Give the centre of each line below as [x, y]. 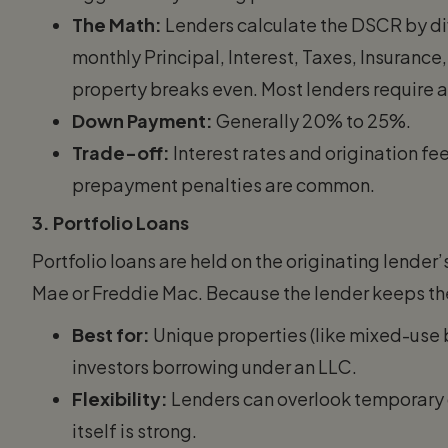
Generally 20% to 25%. [312, 120]
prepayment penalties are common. [223, 184]
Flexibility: [120, 398]
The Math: [117, 24]
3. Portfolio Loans [110, 222]
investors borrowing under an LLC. [214, 366]
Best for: [111, 334]
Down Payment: [142, 120]
